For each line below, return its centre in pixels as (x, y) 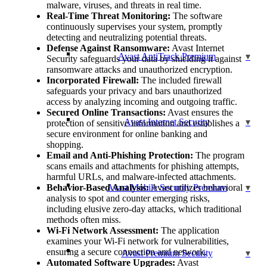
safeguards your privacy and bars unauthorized (134, 91)
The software (196, 16)
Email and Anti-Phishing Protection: (120, 155)
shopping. (65, 145)
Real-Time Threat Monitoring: (108, 16)
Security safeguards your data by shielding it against (144, 59)
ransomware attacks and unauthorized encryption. (139, 69)
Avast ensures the (199, 112)
